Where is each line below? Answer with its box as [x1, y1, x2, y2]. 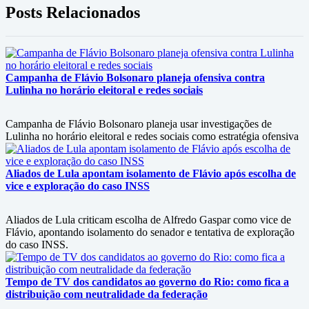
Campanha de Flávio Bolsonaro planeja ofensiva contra [6, 72, 265, 83]
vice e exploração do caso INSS [6, 180, 150, 192]
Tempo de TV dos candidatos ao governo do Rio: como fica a [6, 276, 289, 288]
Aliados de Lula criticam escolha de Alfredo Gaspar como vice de [6, 214, 291, 226]
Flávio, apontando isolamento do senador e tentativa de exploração [6, 226, 295, 238]
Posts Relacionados [6, 3, 140, 21]
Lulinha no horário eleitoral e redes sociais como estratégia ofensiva [6, 130, 299, 142]
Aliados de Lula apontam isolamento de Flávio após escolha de [6, 168, 296, 179]
